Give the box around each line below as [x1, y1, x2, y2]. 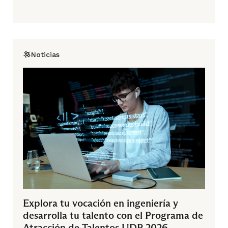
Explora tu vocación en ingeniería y [23, 197, 178, 210]
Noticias [31, 50, 60, 59]
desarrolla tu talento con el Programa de [23, 209, 203, 222]
